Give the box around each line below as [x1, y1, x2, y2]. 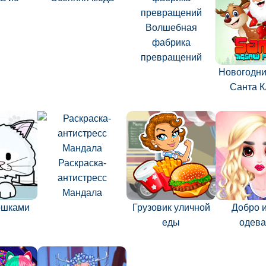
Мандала [62, 188, 102, 198]
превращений [140, 52, 202, 62]
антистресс [57, 173, 107, 183]
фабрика [151, 37, 191, 47]
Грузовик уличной [132, 202, 210, 213]
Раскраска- [58, 158, 106, 168]
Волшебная [145, 23, 197, 33]
